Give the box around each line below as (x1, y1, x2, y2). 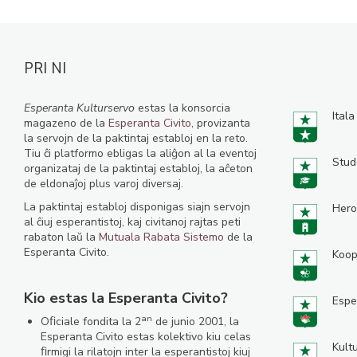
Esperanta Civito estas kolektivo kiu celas (41, 329, 251, 344)
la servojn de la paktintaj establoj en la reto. (24, 131, 248, 146)
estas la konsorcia (135, 100, 230, 116)
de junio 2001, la (152, 314, 239, 329)
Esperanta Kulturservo (24, 100, 135, 116)
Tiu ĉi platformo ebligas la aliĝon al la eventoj (24, 146, 257, 161)
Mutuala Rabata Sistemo (99, 229, 224, 245)
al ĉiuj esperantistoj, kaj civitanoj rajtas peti (24, 214, 241, 229)
